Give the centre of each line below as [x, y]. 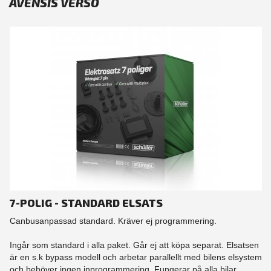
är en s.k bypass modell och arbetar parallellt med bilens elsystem [135, 257]
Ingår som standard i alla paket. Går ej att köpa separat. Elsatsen [134, 245]
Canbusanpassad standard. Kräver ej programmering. [113, 221]
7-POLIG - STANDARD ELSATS [86, 203]
